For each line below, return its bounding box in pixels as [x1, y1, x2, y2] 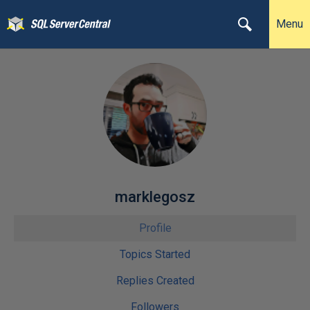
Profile [138, 221, 172, 235]
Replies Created [116, 274, 194, 287]
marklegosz [115, 188, 195, 206]
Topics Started [120, 248, 190, 261]
